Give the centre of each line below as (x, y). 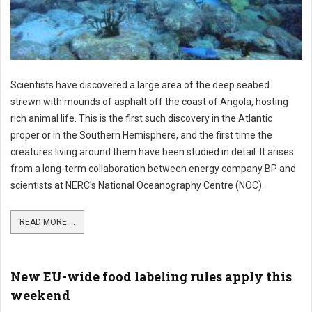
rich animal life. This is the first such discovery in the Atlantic (141, 118)
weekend (40, 295)
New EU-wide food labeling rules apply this (151, 276)
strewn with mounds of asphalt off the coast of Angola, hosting (149, 102)
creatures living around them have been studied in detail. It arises (152, 152)
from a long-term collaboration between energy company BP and (153, 169)
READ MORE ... (47, 222)
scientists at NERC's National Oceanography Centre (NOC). (137, 185)
